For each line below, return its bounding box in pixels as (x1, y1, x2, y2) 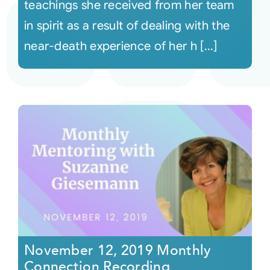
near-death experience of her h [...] (24, 38, 218, 54)
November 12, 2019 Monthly (24, 240, 212, 260)
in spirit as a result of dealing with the (24, 17, 230, 33)
